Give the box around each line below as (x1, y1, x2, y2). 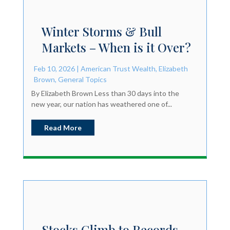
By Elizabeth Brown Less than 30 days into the (31, 89, 179, 98)
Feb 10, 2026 (33, 64, 75, 73)
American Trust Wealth (80, 64, 156, 73)
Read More (44, 123, 82, 132)
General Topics (57, 75, 107, 84)
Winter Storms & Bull (41, 23, 162, 40)
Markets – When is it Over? (41, 39, 191, 56)
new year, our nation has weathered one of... (31, 100, 172, 109)
